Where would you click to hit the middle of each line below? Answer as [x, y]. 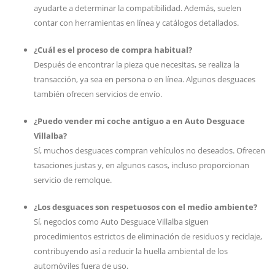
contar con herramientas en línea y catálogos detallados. [136, 23]
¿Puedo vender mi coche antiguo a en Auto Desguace [139, 121]
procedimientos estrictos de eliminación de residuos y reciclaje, [148, 236]
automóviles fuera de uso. [81, 266]
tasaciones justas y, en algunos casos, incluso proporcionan [141, 165]
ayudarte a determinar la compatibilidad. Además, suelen [137, 8]
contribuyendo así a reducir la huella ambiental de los [131, 251]
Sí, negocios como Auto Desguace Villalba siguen [121, 222]
